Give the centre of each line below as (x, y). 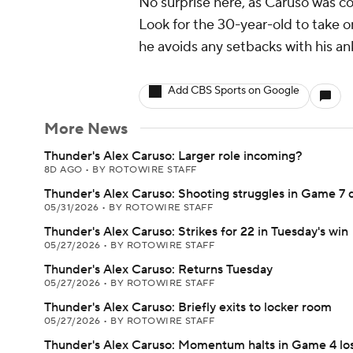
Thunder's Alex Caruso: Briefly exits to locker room (188, 307)
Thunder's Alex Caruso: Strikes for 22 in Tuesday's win (196, 232)
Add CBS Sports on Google (234, 91)
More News (86, 129)
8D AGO (65, 170)
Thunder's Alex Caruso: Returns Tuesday (158, 269)
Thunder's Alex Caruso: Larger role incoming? (173, 156)
